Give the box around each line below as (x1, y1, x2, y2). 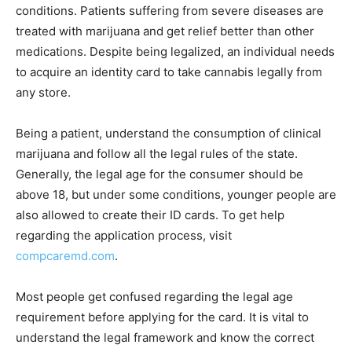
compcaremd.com (16, 247, 115, 263)
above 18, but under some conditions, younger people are (16, 186, 336, 202)
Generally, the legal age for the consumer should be (16, 166, 303, 181)
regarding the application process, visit (16, 227, 232, 243)
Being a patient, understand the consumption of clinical (16, 125, 321, 141)
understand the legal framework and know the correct (16, 329, 314, 345)
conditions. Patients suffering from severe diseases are (16, 2, 324, 18)
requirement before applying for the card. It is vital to (16, 309, 309, 324)
